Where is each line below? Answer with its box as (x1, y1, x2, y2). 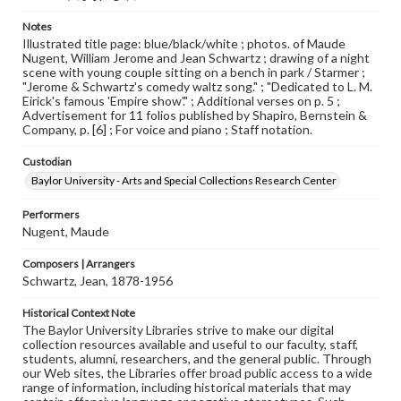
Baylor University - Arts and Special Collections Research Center (31, 174, 337, 187)
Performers (22, 208, 80, 221)
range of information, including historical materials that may (22, 380, 351, 395)
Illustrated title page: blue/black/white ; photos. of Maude (22, 36, 346, 51)
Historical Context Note (22, 306, 135, 320)
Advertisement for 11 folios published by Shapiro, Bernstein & (22, 107, 367, 123)
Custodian (22, 155, 72, 168)
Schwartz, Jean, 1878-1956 (22, 273, 173, 288)
